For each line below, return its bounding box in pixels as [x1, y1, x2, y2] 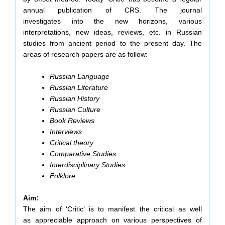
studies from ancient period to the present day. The [23, 39, 202, 48]
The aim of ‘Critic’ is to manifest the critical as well [23, 205, 202, 213]
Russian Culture [50, 105, 100, 114]
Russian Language [50, 72, 109, 81]
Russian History [50, 94, 99, 103]
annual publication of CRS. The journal [23, 6, 202, 15]
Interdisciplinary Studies [50, 161, 125, 169]
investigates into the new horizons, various [23, 17, 202, 26]
